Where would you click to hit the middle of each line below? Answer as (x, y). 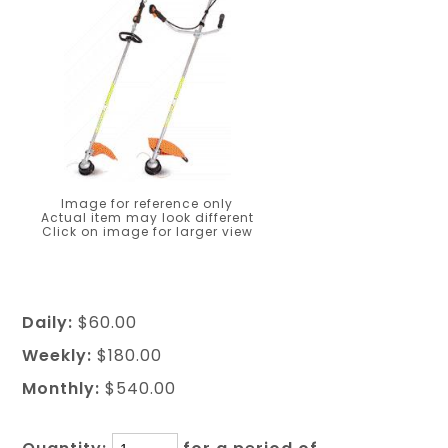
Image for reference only (147, 203)
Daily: (48, 322)
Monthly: (61, 388)
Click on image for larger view (147, 231)
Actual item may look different (147, 217)
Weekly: (57, 355)
